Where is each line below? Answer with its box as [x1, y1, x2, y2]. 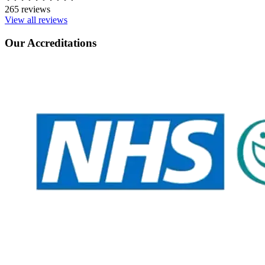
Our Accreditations [5, 36, 96, 49]
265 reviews [5, 4, 50, 15]
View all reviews [5, 15, 67, 25]
